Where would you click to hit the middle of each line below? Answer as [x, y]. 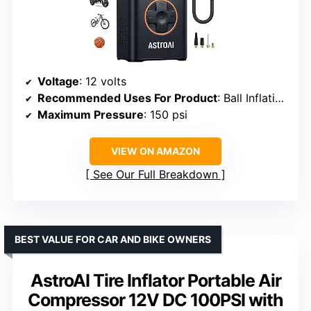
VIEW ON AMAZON [155, 151]
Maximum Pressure [91, 114]
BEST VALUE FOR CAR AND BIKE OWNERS [113, 239]
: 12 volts [103, 81]
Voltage [58, 81]
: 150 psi [166, 114]
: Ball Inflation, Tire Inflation [246, 98]
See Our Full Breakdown [155, 174]
